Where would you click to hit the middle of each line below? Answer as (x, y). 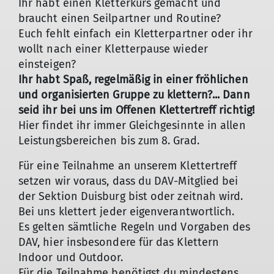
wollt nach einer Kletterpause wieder (113, 49)
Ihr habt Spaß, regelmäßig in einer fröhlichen (133, 80)
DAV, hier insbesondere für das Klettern (119, 242)
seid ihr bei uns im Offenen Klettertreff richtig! (136, 110)
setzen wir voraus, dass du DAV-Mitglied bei (128, 181)
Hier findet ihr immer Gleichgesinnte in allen (132, 125)
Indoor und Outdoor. (71, 257)
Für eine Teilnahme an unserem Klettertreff (128, 166)
